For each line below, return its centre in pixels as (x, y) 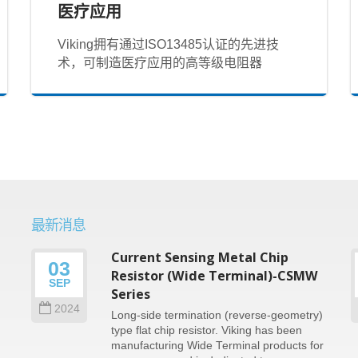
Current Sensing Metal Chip (200, 257)
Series (131, 294)
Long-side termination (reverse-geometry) (217, 315)
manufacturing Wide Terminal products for (217, 346)
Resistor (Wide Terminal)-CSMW (215, 276)
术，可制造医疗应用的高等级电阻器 (160, 62)
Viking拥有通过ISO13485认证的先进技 (169, 44)
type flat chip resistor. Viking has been (207, 330)
